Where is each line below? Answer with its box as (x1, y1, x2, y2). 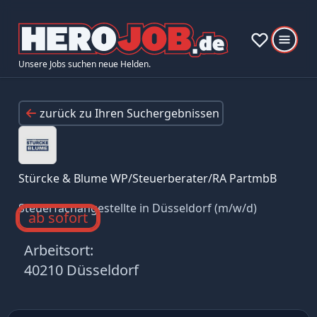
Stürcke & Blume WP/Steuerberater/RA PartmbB (18, 170, 277, 186)
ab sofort (28, 207, 88, 227)
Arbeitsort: (23, 240, 93, 260)
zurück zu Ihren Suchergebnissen (39, 105, 219, 121)
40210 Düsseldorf (23, 260, 139, 279)
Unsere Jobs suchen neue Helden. (18, 57, 151, 70)
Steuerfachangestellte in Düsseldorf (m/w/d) (18, 200, 257, 216)
